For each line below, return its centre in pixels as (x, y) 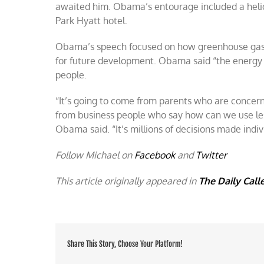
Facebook (155, 155)
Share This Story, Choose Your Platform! (125, 244)
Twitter (212, 155)
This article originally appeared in (127, 181)
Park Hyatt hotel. (92, 21)
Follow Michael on (95, 155)
